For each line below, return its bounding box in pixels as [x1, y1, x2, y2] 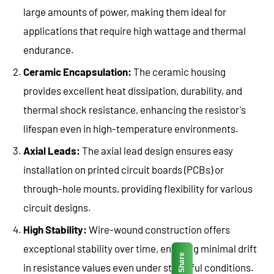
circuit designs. [23, 201, 91, 214]
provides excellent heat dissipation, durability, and [23, 84, 242, 97]
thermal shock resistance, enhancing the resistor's [23, 103, 246, 116]
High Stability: [23, 223, 87, 236]
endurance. [23, 43, 74, 56]
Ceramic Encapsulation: [23, 65, 131, 78]
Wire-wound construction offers [87, 223, 230, 236]
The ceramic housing [131, 65, 226, 78]
